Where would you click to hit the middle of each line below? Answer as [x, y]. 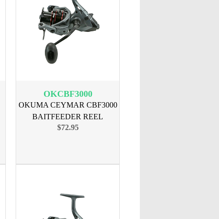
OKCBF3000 [68, 94]
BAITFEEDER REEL [68, 117]
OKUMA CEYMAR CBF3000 [68, 105]
